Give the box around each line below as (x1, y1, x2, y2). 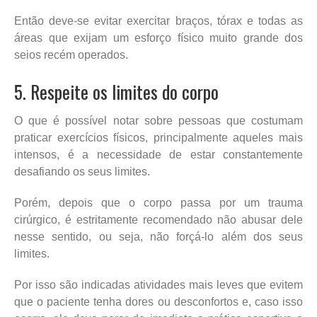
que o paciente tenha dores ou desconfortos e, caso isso (14, 295, 303, 308)
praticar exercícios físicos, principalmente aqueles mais (14, 131, 303, 144)
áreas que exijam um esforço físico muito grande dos (14, 31, 303, 44)
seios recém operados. (14, 48, 128, 61)
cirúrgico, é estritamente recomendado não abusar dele (14, 213, 303, 226)
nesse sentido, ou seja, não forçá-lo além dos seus (14, 230, 303, 243)
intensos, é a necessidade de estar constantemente (14, 148, 303, 161)
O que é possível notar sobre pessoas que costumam (14, 114, 303, 127)
